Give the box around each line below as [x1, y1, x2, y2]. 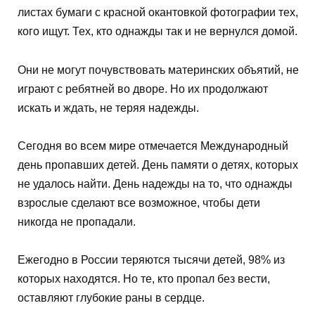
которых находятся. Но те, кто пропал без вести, [18, 273, 270, 285]
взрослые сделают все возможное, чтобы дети [18, 196, 260, 209]
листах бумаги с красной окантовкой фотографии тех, [18, 6, 298, 19]
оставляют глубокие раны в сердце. [18, 292, 205, 304]
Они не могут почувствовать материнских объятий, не [18, 63, 299, 76]
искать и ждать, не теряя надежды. [18, 101, 199, 114]
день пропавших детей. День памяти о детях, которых [18, 158, 298, 171]
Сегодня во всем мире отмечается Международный [18, 139, 288, 152]
